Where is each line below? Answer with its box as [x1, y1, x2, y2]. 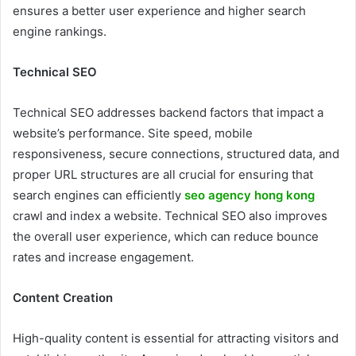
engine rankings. [13, 23, 106, 39]
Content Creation [13, 289, 113, 305]
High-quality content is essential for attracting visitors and [13, 330, 339, 346]
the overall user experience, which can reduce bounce [13, 228, 319, 244]
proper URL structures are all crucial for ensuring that [13, 166, 313, 182]
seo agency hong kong [184, 187, 315, 203]
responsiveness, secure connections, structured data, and [13, 145, 339, 161]
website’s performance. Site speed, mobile [13, 125, 253, 141]
